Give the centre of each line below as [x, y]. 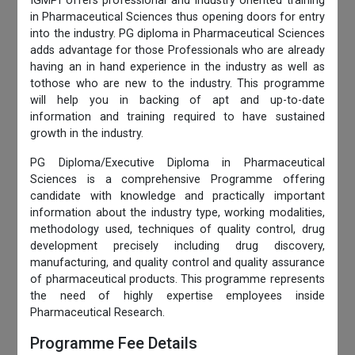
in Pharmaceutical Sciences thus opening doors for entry [177, 17]
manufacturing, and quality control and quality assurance [177, 263]
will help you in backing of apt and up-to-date [177, 101]
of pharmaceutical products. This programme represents [177, 280]
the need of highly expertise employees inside [177, 296]
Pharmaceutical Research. [98, 313]
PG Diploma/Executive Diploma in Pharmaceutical [177, 163]
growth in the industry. [87, 134]
